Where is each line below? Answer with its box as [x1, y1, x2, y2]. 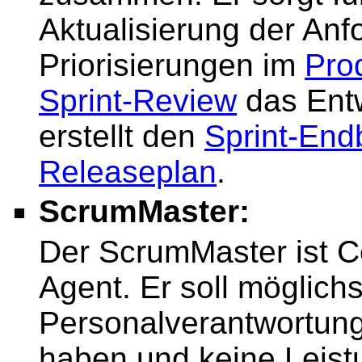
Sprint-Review [39, 82, 237, 118]
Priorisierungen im [39, 47, 305, 82]
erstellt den [39, 118, 204, 154]
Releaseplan [39, 154, 217, 189]
